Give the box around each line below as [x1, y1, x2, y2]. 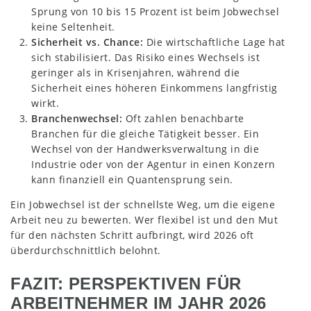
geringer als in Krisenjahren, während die [31, 65, 240, 79]
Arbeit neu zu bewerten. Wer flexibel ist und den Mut [10, 212, 278, 226]
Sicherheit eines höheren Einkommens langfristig [31, 81, 278, 94]
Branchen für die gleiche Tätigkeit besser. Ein [31, 126, 259, 140]
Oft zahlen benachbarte [122, 111, 244, 125]
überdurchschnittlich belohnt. [10, 243, 161, 257]
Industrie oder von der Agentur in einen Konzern [31, 157, 276, 171]
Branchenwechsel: [31, 111, 122, 125]
